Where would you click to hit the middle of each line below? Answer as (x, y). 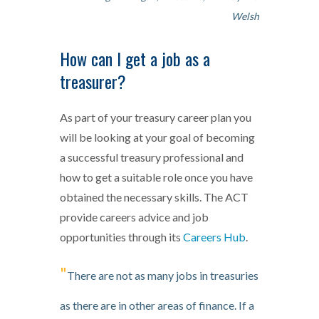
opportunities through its (121, 236)
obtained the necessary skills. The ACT (154, 197)
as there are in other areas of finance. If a (157, 305)
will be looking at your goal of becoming (157, 137)
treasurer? (93, 81)
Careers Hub (214, 236)
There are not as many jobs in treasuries (163, 275)
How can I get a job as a (135, 58)
